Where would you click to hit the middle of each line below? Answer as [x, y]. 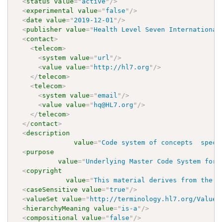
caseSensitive [52, 189]
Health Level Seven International [157, 29]
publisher [44, 29]
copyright [44, 170]
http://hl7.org [122, 67]
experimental [50, 10]
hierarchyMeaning [58, 208]
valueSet [42, 199]
